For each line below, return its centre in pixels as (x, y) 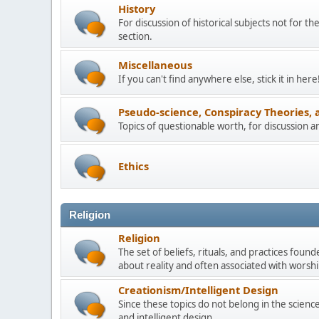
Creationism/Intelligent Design (198, 290)
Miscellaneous (155, 65)
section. (135, 36)
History (137, 9)
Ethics (134, 166)
